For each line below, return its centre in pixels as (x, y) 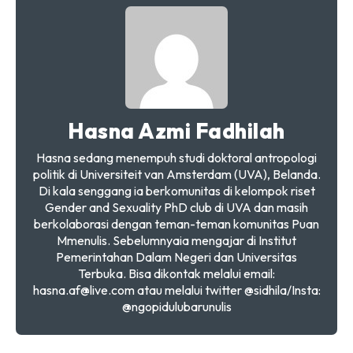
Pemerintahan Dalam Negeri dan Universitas (176, 257)
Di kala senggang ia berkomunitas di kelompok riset (176, 191)
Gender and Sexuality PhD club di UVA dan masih (176, 208)
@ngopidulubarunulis (176, 307)
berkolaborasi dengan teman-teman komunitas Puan (176, 224)
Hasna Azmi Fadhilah (176, 131)
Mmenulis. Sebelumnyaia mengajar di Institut (176, 241)
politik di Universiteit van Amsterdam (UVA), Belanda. (176, 175)
